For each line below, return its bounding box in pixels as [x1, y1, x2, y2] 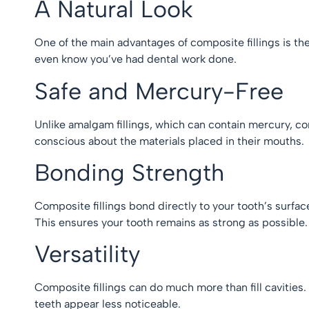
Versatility [34, 240, 154, 269]
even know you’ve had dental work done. [34, 52, 242, 66]
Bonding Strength [34, 158, 238, 187]
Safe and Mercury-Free [34, 77, 297, 106]
